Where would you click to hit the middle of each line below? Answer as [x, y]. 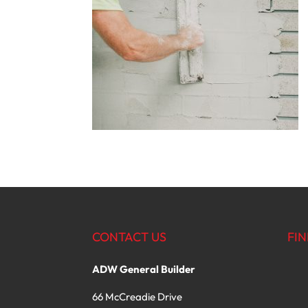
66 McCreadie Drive [137, 297]
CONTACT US [130, 237]
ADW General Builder [144, 269]
